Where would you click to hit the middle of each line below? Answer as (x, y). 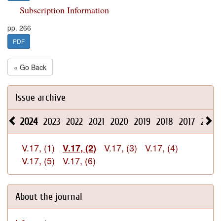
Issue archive (40, 97)
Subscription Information (64, 10)
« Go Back (30, 67)
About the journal (49, 197)
